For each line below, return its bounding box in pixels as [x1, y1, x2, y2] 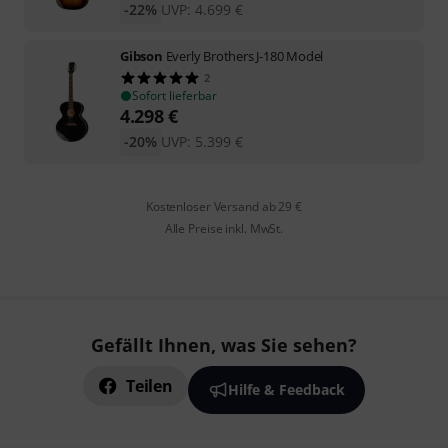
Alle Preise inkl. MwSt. [164, 219, 284, 237]
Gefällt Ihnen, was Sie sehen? [91, 333, 357, 357]
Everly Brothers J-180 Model [165, 46, 324, 65]
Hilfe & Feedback [227, 380, 345, 399]
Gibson [120, 46, 163, 65]
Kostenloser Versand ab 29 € [145, 197, 302, 215]
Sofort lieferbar [132, 86, 217, 104]
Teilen [126, 375, 173, 397]
